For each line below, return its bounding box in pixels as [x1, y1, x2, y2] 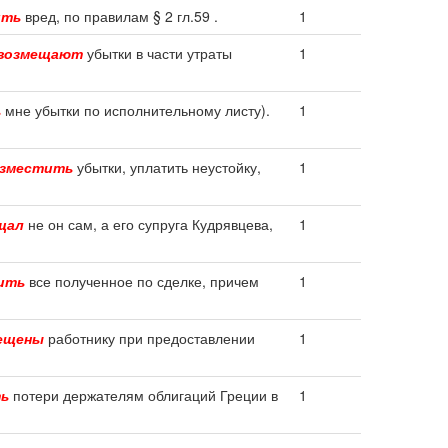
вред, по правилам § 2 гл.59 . [21, 6, 218, 26]
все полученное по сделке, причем [25, 271, 259, 291]
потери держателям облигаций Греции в [9, 385, 278, 405]
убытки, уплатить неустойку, [73, 157, 261, 177]
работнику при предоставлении [44, 328, 255, 348]
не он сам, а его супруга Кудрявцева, [24, 214, 273, 234]
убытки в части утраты [83, 43, 232, 63]
